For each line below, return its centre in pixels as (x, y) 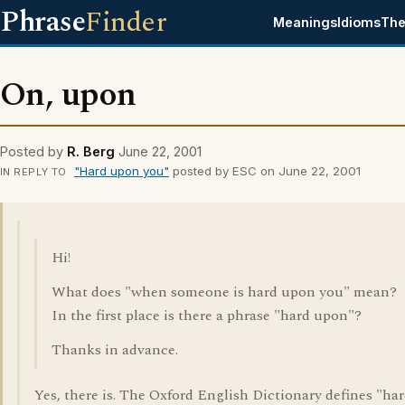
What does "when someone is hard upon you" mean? (224, 292)
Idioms (359, 22)
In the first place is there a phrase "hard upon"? (207, 316)
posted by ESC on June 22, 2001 (264, 171)
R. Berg (91, 151)
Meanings (306, 22)
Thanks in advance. (115, 350)
